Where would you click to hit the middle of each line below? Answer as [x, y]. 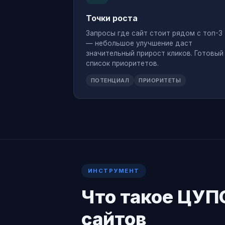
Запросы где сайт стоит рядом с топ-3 [154, 33]
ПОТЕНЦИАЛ [110, 80]
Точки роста [112, 18]
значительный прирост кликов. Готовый [155, 53]
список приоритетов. [122, 63]
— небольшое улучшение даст [139, 43]
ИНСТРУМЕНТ [114, 171]
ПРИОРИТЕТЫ [160, 80]
